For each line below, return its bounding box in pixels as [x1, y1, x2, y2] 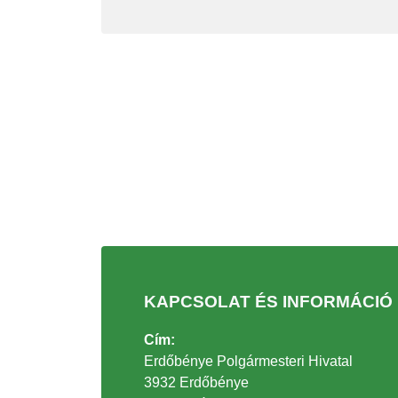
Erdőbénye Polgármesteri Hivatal [144, 354, 353, 370]
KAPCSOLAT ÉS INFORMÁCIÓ [144, 292, 393, 312]
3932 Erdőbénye [144, 375, 249, 391]
